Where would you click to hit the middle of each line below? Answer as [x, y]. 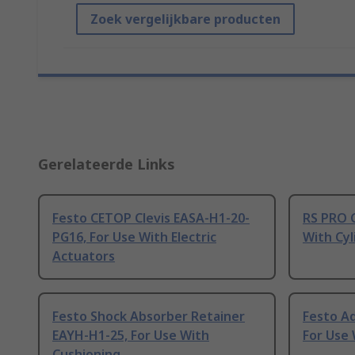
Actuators [84, 256]
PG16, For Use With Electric [134, 237]
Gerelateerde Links [107, 164]
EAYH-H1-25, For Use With [131, 336]
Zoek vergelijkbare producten [185, 19]
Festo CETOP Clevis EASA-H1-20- [151, 218]
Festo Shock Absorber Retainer [149, 317]
